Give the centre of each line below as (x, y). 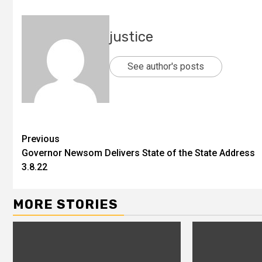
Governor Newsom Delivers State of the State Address (138, 153)
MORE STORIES (65, 204)
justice (131, 37)
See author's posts (166, 66)
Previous (41, 139)
